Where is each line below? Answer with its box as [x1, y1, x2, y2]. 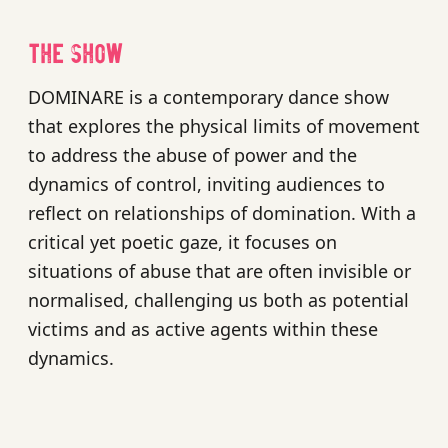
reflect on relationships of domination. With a [28, 200, 416, 225]
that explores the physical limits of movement [28, 113, 420, 138]
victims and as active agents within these [28, 316, 378, 341]
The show [28, 40, 124, 65]
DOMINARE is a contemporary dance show [28, 84, 389, 109]
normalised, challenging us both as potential [28, 287, 409, 312]
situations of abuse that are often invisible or [28, 258, 411, 283]
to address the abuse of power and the [28, 142, 357, 167]
